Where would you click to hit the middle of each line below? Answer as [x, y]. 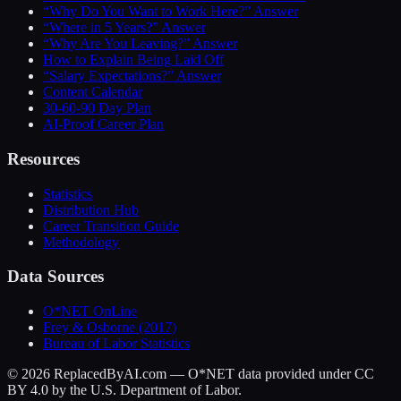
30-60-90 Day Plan [97, 108]
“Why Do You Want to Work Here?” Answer [171, 12]
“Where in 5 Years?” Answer [124, 28]
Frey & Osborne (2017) [110, 328]
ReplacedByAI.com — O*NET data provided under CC [212, 374]
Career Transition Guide [111, 226]
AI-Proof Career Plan [103, 124]
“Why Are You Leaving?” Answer [140, 44]
